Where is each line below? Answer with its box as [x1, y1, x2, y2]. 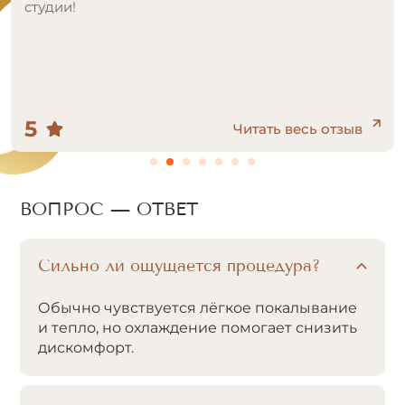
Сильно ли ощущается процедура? [38, 256, 320, 276]
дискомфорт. [38, 339, 134, 356]
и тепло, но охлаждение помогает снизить [38, 319, 357, 336]
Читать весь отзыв [233, 120, 363, 137]
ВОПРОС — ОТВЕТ [20, 198, 198, 220]
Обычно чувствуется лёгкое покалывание [38, 299, 357, 316]
